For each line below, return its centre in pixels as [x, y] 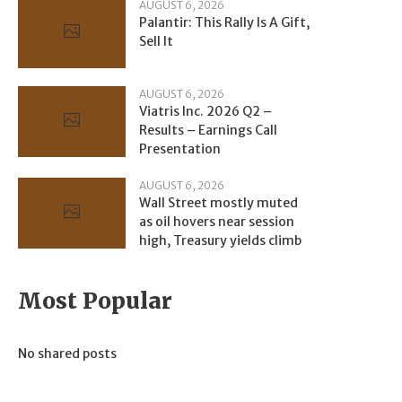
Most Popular [95, 301]
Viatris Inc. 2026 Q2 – [205, 111]
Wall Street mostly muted [218, 202]
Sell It [156, 41]
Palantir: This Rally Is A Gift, [224, 22]
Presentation [180, 149]
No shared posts [67, 353]
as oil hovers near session [217, 221]
